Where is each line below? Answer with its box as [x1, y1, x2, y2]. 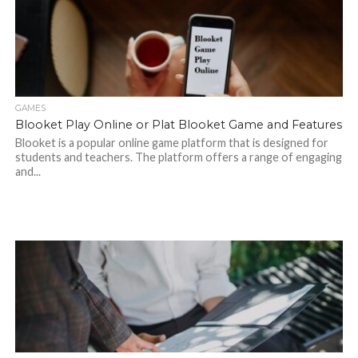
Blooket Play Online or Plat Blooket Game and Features [14, 117, 342, 132]
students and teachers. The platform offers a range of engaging [14, 150, 342, 164]
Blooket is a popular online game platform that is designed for [14, 136, 328, 149]
